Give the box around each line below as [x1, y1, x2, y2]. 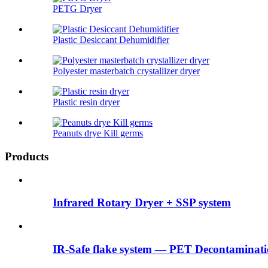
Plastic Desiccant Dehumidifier [53, 35, 169, 45]
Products [5, 150, 48, 163]
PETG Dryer [53, 4, 102, 14]
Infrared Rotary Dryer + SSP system [53, 196, 231, 209]
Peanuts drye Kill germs [53, 128, 143, 139]
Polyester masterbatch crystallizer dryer [53, 66, 200, 77]
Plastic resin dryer [53, 97, 120, 108]
